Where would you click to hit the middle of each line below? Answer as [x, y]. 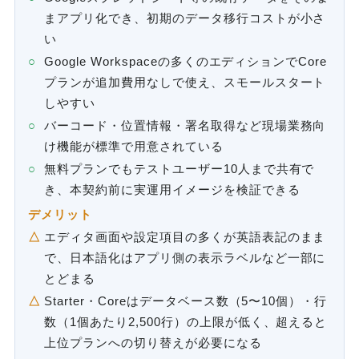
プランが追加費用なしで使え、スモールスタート [185, 83]
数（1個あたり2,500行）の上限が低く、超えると [186, 323]
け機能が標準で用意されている [134, 147]
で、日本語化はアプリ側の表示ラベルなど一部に [185, 258]
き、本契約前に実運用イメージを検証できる [172, 190]
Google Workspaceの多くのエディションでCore [186, 62]
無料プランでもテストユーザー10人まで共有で [179, 169]
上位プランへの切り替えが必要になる [153, 343]
